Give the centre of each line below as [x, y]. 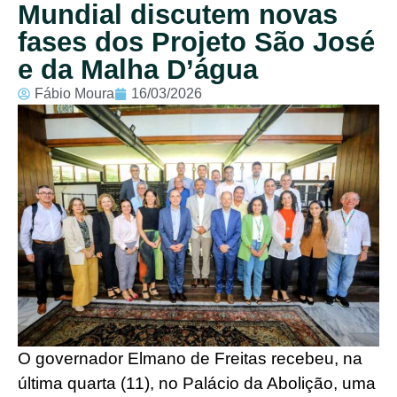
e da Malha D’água [138, 69]
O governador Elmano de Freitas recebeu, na [190, 358]
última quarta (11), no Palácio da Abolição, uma [197, 383]
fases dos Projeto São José [196, 42]
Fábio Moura [74, 93]
